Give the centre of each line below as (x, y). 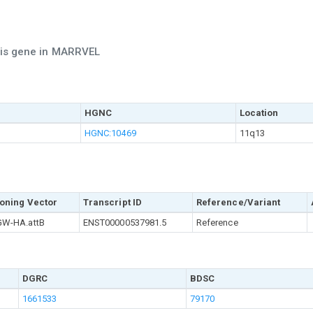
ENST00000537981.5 (125, 223)
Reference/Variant (238, 202)
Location (259, 113)
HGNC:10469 (110, 133)
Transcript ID (112, 202)
